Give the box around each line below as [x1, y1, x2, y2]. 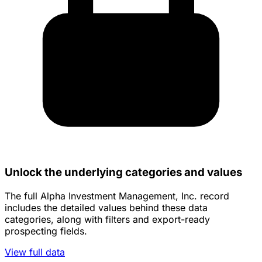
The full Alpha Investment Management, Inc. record [5, 189, 229, 202]
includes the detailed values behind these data [5, 201, 208, 213]
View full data [5, 246, 65, 258]
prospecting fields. [5, 225, 87, 237]
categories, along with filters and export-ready [5, 213, 210, 225]
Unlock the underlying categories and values [5, 165, 242, 179]
